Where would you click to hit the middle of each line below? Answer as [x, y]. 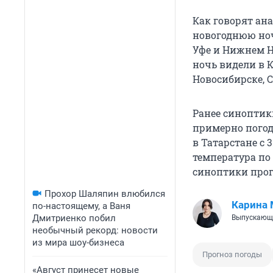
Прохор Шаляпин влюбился [105, 194]
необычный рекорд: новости [95, 230]
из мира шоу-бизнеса [78, 243]
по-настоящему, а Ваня [81, 206]
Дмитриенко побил [74, 218]
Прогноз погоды [232, 255]
